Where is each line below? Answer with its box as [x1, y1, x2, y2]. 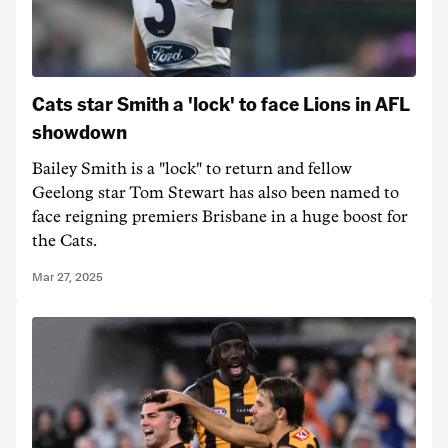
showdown [32, 118, 127, 144]
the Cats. [32, 233, 97, 249]
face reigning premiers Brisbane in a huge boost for [32, 209, 408, 225]
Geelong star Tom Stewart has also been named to [32, 185, 399, 201]
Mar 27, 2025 [32, 270, 103, 284]
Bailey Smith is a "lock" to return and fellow [32, 161, 352, 177]
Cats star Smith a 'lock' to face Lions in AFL [32, 90, 410, 116]
